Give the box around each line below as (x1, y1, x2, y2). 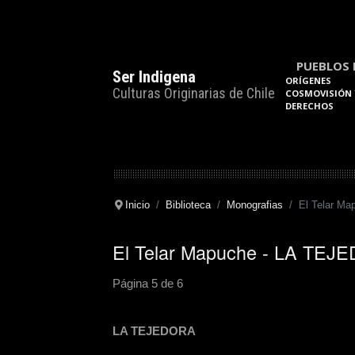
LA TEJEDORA (113, 324, 196, 338)
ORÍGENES (285, 74, 331, 86)
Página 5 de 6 (113, 277, 183, 291)
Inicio (124, 199, 150, 211)
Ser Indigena (113, 67, 196, 86)
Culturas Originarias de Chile (113, 84, 275, 101)
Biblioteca (165, 199, 211, 211)
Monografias (226, 199, 283, 211)
